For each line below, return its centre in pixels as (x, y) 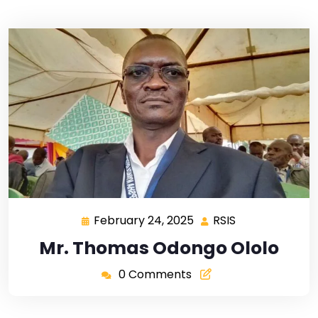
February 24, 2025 (143, 220)
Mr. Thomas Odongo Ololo (159, 248)
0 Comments (155, 274)
